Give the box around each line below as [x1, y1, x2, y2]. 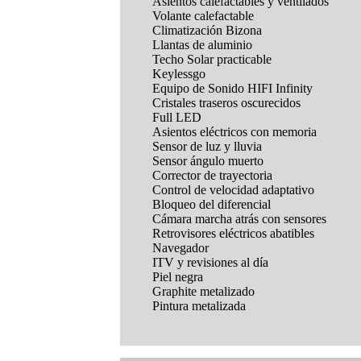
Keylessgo [152, 67, 206, 81]
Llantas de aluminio [152, 38, 253, 52]
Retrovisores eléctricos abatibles [152, 226, 315, 241]
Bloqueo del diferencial [152, 197, 272, 212]
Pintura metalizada [152, 299, 247, 313]
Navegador [152, 241, 210, 255]
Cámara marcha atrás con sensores [152, 212, 327, 226]
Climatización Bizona [152, 23, 263, 38]
